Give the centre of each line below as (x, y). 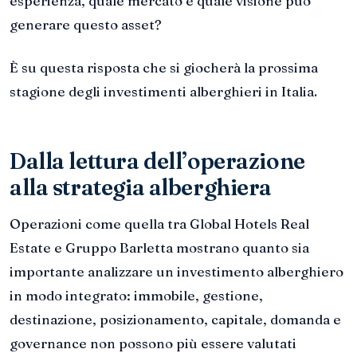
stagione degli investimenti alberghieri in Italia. (163, 91)
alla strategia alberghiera (141, 187)
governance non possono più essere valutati (153, 343)
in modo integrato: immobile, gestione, (136, 295)
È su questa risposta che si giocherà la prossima (164, 67)
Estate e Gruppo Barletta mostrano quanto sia (159, 247)
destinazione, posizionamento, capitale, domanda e (175, 319)
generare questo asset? (86, 24)
